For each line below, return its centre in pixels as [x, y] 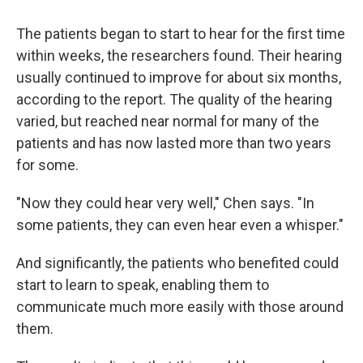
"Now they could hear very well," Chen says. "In [165, 203]
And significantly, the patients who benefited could [177, 263]
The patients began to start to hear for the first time [181, 34]
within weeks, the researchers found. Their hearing [179, 56]
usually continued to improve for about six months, [179, 77]
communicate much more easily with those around [180, 307]
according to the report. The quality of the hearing [174, 99]
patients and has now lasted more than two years [174, 143]
